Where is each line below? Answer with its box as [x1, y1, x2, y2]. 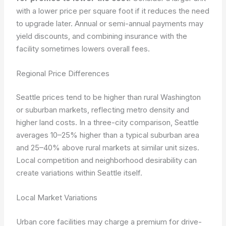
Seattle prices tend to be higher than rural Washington [16, 92, 201, 102]
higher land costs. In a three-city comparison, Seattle [16, 118, 199, 127]
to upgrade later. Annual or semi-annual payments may [16, 18, 204, 28]
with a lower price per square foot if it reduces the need [16, 6, 210, 16]
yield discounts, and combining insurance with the [16, 31, 188, 41]
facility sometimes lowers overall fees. [16, 43, 150, 53]
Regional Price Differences [16, 68, 110, 78]
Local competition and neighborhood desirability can [16, 155, 197, 165]
